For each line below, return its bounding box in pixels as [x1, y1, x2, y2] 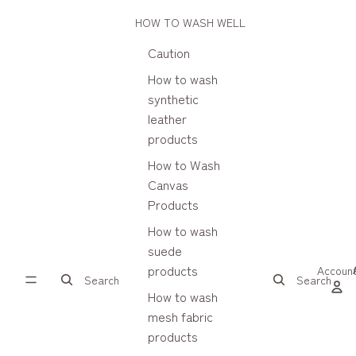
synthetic [147, 89, 199, 108]
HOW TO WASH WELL [134, 14, 246, 30]
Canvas [147, 175, 188, 194]
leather [147, 109, 187, 128]
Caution [147, 43, 190, 62]
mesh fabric [147, 307, 213, 326]
